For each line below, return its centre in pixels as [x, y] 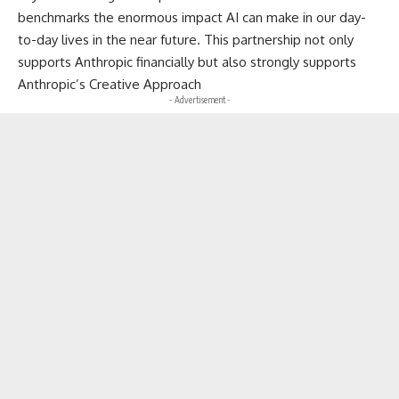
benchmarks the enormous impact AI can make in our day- [192, 17]
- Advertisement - [199, 99]
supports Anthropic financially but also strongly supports [187, 61]
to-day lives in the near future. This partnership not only [186, 39]
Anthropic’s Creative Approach [110, 84]
